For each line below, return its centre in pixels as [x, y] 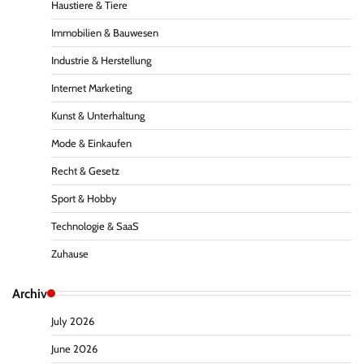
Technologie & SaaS [95, 226]
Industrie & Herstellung [101, 60]
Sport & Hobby [84, 198]
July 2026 [73, 321]
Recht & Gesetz [85, 171]
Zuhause [70, 253]
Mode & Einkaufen [91, 143]
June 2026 [74, 349]
